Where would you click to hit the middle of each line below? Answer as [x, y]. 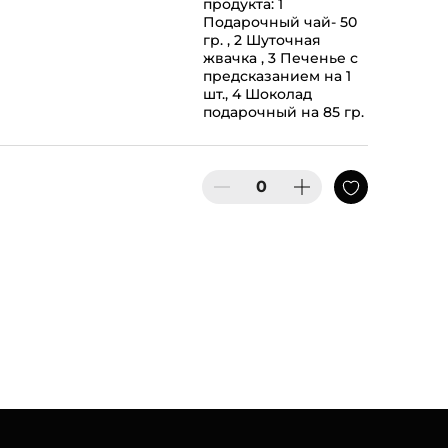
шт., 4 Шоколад [257, 94]
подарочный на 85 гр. [283, 112]
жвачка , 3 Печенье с [280, 58]
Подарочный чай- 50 [279, 22]
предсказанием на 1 [276, 76]
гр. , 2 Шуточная [261, 40]
